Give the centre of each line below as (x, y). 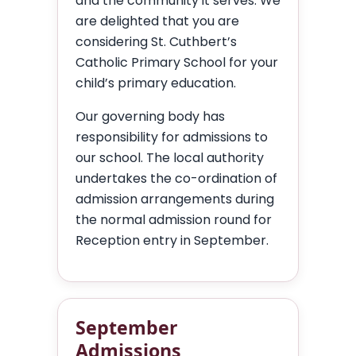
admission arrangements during (175, 199)
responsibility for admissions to (172, 137)
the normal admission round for (174, 220)
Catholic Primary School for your (177, 62)
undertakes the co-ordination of (176, 178)
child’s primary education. (156, 83)
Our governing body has (150, 116)
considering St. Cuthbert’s (156, 42)
